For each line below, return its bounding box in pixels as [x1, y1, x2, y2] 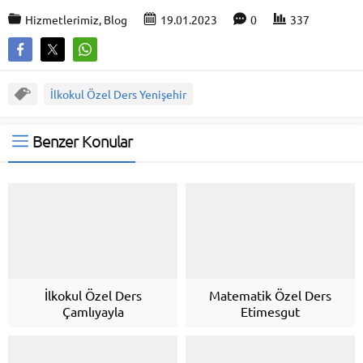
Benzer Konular [32, 130, 133, 152]
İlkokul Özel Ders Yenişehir [50, 87, 186, 102]
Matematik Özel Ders [209, 286, 331, 303]
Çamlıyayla [62, 302, 124, 319]
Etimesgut [241, 302, 300, 319]
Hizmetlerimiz [25, 12, 99, 28]
